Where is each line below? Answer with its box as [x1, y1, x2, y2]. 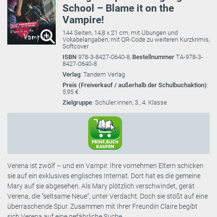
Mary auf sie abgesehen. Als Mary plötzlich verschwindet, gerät [7, 182, 195, 190]
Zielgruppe [62, 99, 92, 106]
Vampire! [62, 14, 104, 26]
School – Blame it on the [62, 2, 174, 14]
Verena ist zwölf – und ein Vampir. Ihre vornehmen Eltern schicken [7, 162, 203, 170]
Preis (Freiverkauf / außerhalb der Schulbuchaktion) [62, 81, 207, 89]
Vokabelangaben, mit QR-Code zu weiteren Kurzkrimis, [62, 36, 210, 43]
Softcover [62, 43, 89, 50]
